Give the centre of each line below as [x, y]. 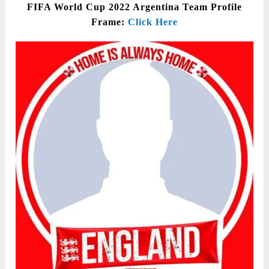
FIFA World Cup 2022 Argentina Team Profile [134, 7]
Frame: [109, 22]
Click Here [153, 22]
